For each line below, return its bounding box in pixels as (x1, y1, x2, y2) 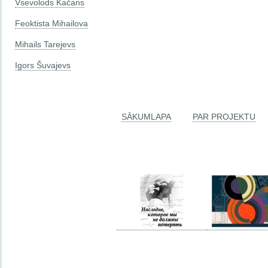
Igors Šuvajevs (15, 60, 71, 70)
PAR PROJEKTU (193, 112, 255, 122)
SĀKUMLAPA (121, 112, 171, 122)
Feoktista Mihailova (15, 18, 88, 28)
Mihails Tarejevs (15, 39, 75, 49)
